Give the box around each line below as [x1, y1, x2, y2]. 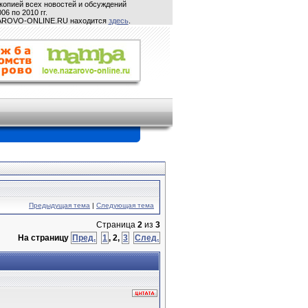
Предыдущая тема [29, 201, 90, 209]
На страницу [18, 233, 71, 243]
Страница [96, 220, 137, 230]
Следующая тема [96, 201, 154, 209]
